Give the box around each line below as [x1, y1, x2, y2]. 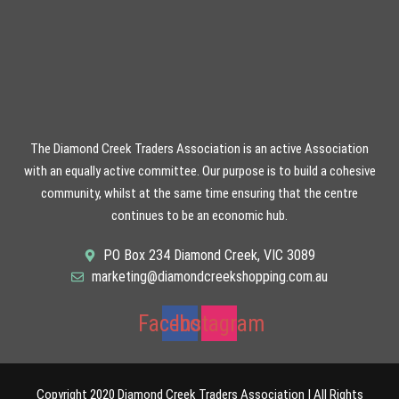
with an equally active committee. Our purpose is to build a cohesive [23, 163, 376, 180]
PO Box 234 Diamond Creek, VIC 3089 [103, 247, 316, 265]
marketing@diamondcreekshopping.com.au [91, 268, 328, 286]
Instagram [174, 310, 265, 337]
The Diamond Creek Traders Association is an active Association [30, 141, 369, 158]
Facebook [138, 310, 222, 337]
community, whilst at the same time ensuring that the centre [41, 185, 358, 202]
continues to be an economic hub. [111, 208, 288, 224]
